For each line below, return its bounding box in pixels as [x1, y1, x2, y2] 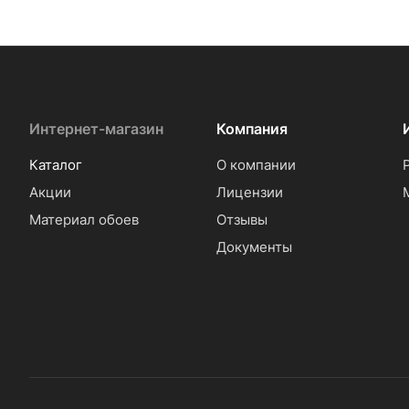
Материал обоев [29, 211, 139, 228]
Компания [215, 120, 288, 138]
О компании [215, 156, 296, 173]
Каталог [29, 156, 82, 173]
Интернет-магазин [29, 120, 163, 138]
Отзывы [215, 211, 267, 228]
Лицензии [215, 184, 283, 201]
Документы [215, 238, 292, 256]
